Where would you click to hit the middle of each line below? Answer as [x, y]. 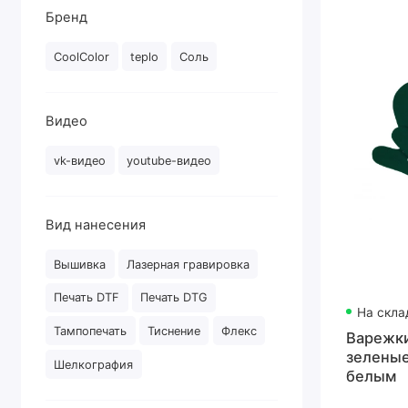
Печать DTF [87, 298]
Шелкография [94, 364]
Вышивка [80, 264]
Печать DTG [174, 298]
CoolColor [82, 56]
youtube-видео [169, 160]
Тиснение [174, 331]
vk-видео [80, 160]
